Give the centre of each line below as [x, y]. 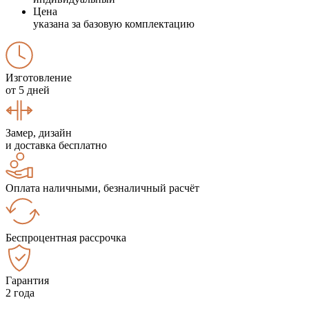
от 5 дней [28, 90]
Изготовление [39, 77]
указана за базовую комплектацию [114, 23]
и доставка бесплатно [56, 145]
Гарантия [27, 280]
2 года [20, 292]
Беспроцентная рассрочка [66, 237]
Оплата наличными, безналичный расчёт [102, 188]
